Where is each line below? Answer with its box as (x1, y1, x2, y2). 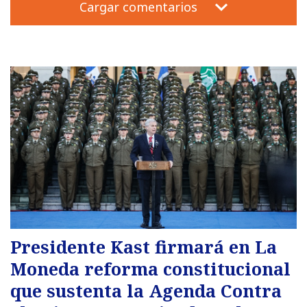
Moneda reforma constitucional (10, 256, 291, 280)
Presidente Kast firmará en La (10, 234, 277, 258)
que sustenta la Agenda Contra (10, 278, 282, 302)
